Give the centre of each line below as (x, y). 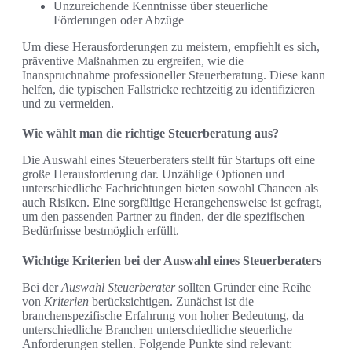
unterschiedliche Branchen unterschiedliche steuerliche (157, 330)
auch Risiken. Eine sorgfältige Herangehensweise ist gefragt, (172, 203)
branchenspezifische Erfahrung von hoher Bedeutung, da (163, 316)
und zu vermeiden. (68, 104)
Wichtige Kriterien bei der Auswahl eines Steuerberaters (172, 261)
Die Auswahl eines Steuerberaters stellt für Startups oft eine (169, 160)
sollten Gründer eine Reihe (243, 288)
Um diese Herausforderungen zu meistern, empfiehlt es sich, (171, 47)
